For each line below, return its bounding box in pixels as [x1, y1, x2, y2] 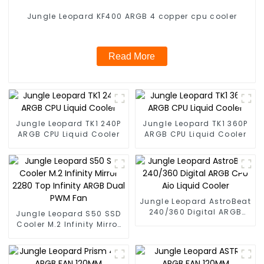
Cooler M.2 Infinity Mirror [16, 219, 121, 229]
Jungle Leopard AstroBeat [140, 196, 251, 206]
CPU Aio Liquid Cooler [149, 217, 242, 227]
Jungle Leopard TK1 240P [16, 118, 121, 128]
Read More [108, 51, 156, 61]
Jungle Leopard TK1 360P [143, 118, 248, 128]
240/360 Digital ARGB [148, 206, 242, 217]
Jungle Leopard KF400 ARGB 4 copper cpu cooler [27, 11, 237, 21]
